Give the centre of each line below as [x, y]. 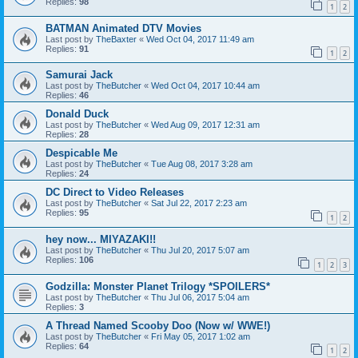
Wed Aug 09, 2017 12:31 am [205, 125]
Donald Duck [77, 114]
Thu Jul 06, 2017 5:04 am [200, 297]
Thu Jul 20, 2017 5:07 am [200, 251]
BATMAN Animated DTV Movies [123, 28]
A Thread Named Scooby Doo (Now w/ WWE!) [158, 325]
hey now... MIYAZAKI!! [101, 240]
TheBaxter [116, 39]
